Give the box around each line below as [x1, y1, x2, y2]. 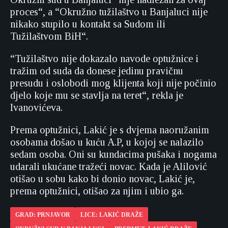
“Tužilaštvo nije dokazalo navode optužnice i [10, 53, 198, 64]
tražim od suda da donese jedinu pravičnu [10, 65, 183, 76]
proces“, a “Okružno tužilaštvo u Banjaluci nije [10, 6, 208, 17]
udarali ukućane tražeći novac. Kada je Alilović [10, 161, 207, 172]
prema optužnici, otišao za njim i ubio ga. [10, 185, 184, 196]
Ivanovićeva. [10, 102, 65, 113]
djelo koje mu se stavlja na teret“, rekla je [10, 90, 183, 101]
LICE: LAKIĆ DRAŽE [80, 211, 143, 218]
